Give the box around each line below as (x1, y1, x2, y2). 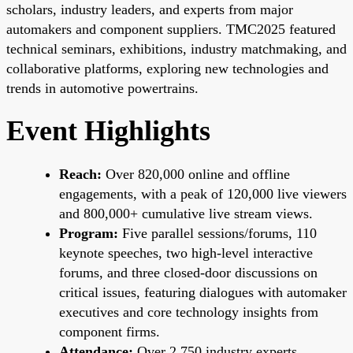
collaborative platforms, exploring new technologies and (6, 60, 329, 76)
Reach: (59, 165, 102, 182)
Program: (59, 225, 118, 241)
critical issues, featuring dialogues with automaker (59, 284, 347, 300)
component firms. (59, 323, 160, 340)
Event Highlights (6, 114, 210, 147)
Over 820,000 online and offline (102, 165, 290, 182)
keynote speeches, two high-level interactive (59, 244, 313, 261)
